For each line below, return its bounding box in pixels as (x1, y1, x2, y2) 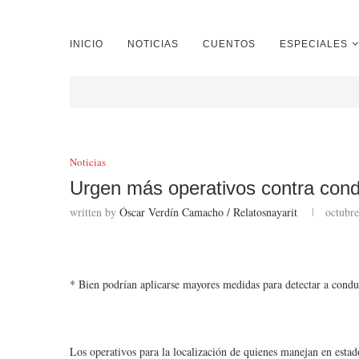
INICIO (70, 38, 103, 50)
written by (70, 204, 119, 220)
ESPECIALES (280, 38, 348, 50)
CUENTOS (203, 38, 256, 50)
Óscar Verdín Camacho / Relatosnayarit (119, 204, 297, 220)
